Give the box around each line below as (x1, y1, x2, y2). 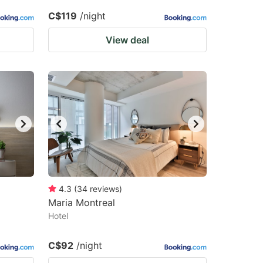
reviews (90, 184, 119, 194)
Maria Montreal (48, 197, 115, 208)
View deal (106, 34, 149, 46)
